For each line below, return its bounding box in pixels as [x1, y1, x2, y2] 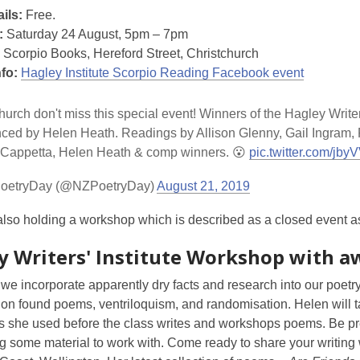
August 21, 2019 [157, 179, 250, 193]
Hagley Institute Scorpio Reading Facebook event [21, 66, 304, 80]
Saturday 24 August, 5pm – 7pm [3, 27, 188, 41]
